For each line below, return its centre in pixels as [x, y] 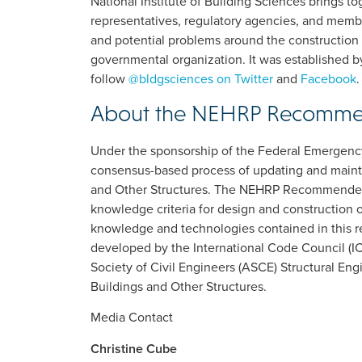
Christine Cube [134, 348]
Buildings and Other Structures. [179, 286]
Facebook [328, 78]
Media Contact [132, 317]
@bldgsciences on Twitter [201, 78]
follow [109, 78]
